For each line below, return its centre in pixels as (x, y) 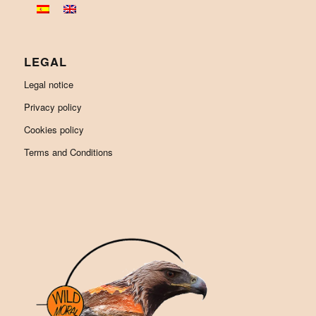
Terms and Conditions (68, 152)
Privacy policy (53, 107)
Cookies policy (54, 129)
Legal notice (48, 84)
